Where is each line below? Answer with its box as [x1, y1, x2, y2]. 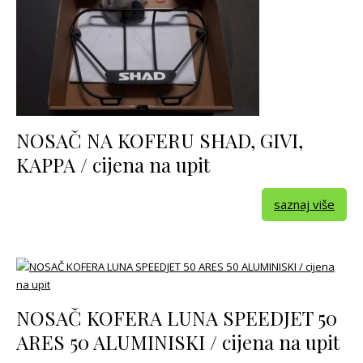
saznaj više [274, 196, 335, 213]
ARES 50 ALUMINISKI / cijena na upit [16, 329, 340, 356]
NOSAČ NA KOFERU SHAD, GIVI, [16, 127, 303, 154]
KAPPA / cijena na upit [16, 152, 210, 178]
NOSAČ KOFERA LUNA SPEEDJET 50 [16, 305, 337, 331]
